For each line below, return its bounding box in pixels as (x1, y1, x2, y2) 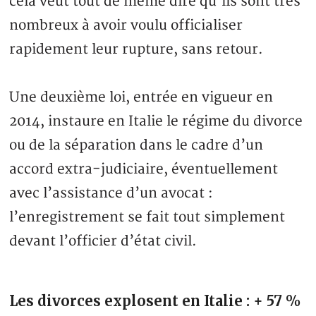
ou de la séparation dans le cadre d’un (9, 137, 264, 154)
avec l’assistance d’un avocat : (9, 185, 214, 202)
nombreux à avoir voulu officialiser (9, 17, 243, 35)
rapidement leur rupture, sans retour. (9, 41, 264, 59)
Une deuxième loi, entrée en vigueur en (9, 89, 274, 107)
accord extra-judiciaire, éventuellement (9, 161, 279, 178)
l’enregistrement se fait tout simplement (9, 209, 286, 226)
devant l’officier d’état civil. (9, 233, 197, 250)
